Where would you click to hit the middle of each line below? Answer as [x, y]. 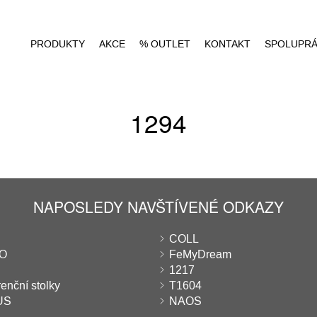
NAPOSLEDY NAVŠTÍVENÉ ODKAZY [158, 207]
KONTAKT [227, 44]
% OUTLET [165, 44]
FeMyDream [200, 254]
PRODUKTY [58, 44]
